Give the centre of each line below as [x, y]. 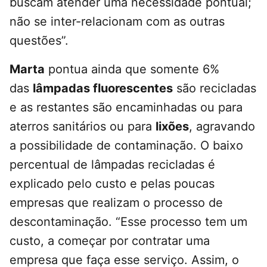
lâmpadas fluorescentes [103, 89]
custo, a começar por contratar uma [110, 241]
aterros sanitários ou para [83, 127]
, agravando [222, 127]
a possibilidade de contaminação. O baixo [126, 146]
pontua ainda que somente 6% [132, 69]
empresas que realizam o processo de [116, 203]
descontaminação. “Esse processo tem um [128, 222]
